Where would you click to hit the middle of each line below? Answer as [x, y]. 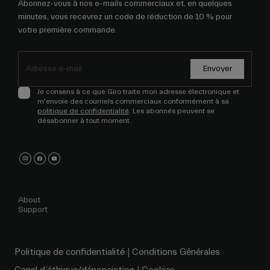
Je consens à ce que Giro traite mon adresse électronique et [138, 92]
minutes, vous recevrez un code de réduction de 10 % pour [125, 17]
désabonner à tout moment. [84, 121]
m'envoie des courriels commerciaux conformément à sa [133, 102]
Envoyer [217, 69]
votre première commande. [67, 30]
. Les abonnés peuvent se [172, 111]
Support [33, 210]
